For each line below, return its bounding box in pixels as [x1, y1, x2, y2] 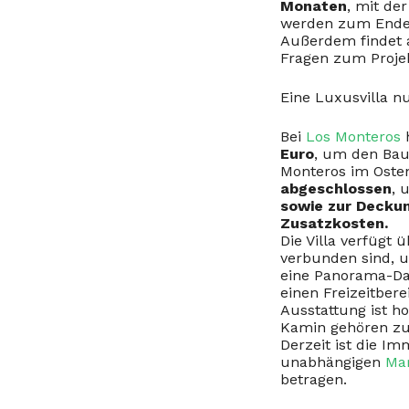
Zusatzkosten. [280, 215, 388, 232]
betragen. [280, 371, 347, 388]
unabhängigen [280, 353, 385, 371]
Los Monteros [306, 128, 401, 145]
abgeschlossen [280, 180, 392, 197]
